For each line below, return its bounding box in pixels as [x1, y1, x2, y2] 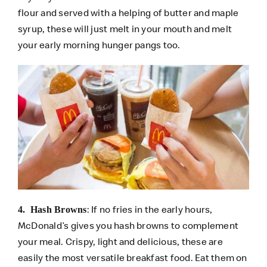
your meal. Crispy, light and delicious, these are [17, 235, 223, 247]
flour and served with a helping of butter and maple [17, 6, 239, 18]
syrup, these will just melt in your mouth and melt [17, 22, 232, 35]
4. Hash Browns [17, 204, 87, 215]
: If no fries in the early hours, [86, 203, 213, 215]
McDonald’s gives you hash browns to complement [17, 219, 239, 231]
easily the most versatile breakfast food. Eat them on [17, 251, 247, 263]
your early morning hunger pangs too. [17, 38, 182, 51]
